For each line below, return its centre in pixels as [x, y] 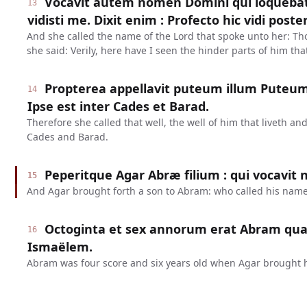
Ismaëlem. [60, 247]
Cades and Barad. [67, 137]
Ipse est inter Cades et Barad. [118, 106]
